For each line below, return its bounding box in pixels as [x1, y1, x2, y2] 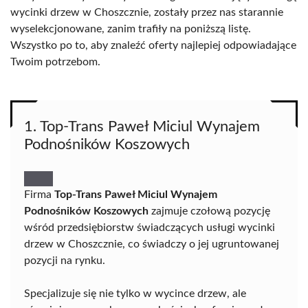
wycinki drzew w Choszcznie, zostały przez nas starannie [10, 7, 283, 18]
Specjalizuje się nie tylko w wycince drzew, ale [24, 288, 246, 299]
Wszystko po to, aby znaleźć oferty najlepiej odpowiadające [10, 40, 296, 51]
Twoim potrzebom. [10, 56, 100, 67]
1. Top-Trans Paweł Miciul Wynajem [24, 119, 260, 134]
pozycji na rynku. [24, 255, 105, 266]
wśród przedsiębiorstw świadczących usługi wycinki [24, 222, 275, 233]
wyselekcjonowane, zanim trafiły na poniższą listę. [10, 23, 251, 34]
